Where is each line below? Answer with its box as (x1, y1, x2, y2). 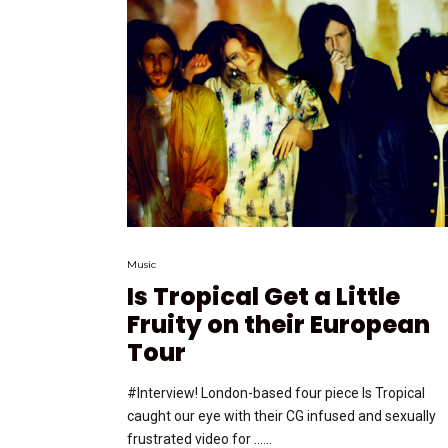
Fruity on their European (127, 308, 430, 342)
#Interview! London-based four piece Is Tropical (127, 385, 425, 402)
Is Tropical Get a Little (127, 280, 400, 314)
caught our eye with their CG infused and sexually (127, 408, 436, 425)
